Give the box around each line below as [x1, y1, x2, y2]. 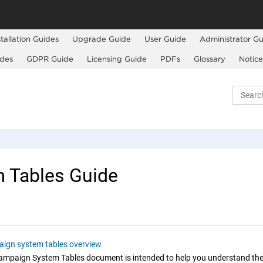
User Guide [144, 35, 186, 43]
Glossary [193, 55, 225, 63]
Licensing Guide [86, 55, 147, 63]
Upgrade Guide [72, 35, 131, 43]
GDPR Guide [26, 55, 73, 63]
